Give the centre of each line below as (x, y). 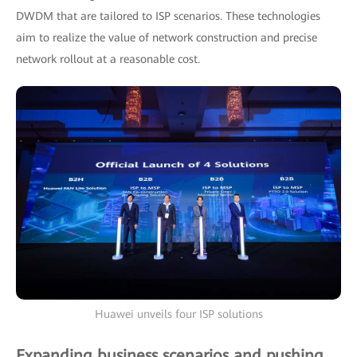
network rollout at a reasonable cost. (108, 59)
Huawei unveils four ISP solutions (178, 314)
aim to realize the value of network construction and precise (167, 37)
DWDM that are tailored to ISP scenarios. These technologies (168, 16)
